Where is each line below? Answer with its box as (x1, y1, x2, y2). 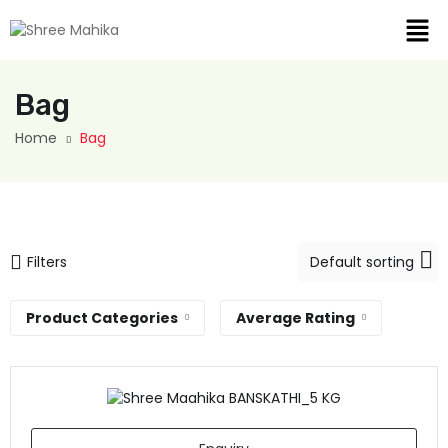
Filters (27, 252, 67, 273)
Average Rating (236, 308, 355, 329)
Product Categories (26, 308, 178, 329)
